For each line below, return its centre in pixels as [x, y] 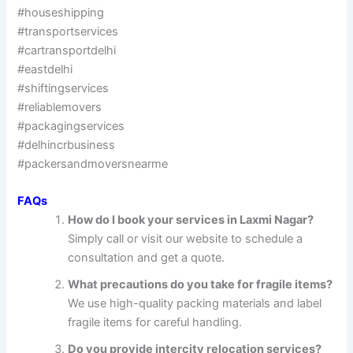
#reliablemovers [60, 108]
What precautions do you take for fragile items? [201, 285]
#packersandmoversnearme [93, 164]
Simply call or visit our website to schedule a [186, 239]
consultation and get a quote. [147, 258]
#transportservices [68, 32]
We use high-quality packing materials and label [195, 304]
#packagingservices [71, 126]
